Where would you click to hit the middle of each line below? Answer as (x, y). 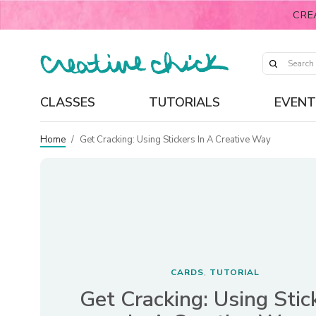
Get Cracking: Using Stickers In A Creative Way (176, 139)
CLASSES (68, 102)
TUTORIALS (185, 102)
